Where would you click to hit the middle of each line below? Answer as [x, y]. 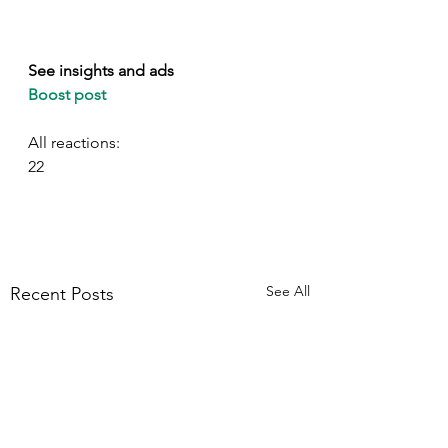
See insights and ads [101, 70]
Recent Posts [62, 293]
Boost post [67, 94]
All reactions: [74, 142]
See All [288, 290]
